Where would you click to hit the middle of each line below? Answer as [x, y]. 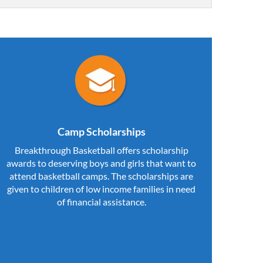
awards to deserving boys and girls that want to [101, 163]
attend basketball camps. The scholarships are [101, 176]
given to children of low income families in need [101, 188]
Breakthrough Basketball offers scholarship [101, 150]
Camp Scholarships [101, 131]
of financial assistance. [101, 201]
